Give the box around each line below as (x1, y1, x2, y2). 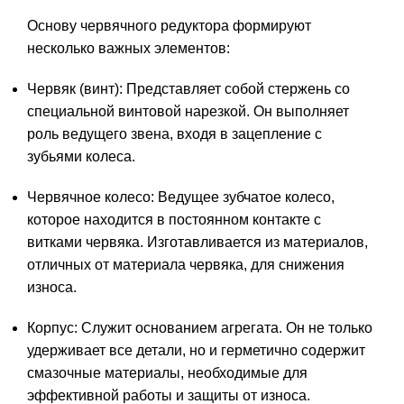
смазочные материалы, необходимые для (27, 365, 308, 381)
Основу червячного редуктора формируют (27, 18, 311, 34)
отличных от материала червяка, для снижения (27, 257, 344, 273)
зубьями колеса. (27, 149, 135, 165)
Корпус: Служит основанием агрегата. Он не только (27, 320, 372, 336)
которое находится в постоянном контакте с (27, 212, 321, 228)
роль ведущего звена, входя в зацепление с (27, 126, 322, 142)
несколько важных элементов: (27, 41, 230, 57)
